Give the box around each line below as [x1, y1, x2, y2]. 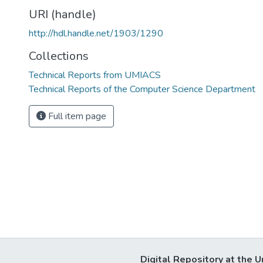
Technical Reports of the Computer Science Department [29, 83, 255, 96]
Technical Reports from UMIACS [29, 69, 161, 82]
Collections [29, 48, 89, 64]
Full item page [46, 110, 106, 123]
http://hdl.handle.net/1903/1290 [29, 27, 163, 40]
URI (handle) [29, 6, 96, 22]
